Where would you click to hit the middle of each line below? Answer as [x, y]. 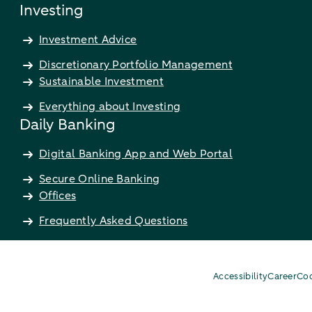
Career [282, 276]
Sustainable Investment [102, 81]
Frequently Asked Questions [114, 220]
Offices [58, 195]
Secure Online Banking [100, 179]
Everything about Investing [110, 106]
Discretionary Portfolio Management [136, 64]
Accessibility [241, 276]
